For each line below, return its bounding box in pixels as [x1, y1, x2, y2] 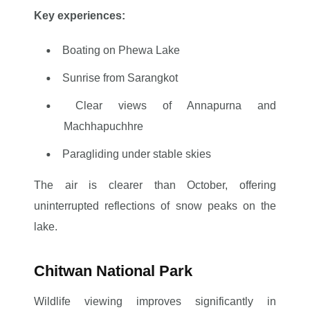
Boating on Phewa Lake [62, 44, 180, 56]
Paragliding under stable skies [62, 148, 211, 160]
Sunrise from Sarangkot [62, 72, 178, 84]
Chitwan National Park [34, 262, 193, 280]
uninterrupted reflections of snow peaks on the [34, 200, 276, 212]
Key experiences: [34, 10, 126, 21]
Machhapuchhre [63, 120, 143, 132]
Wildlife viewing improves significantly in [34, 295, 276, 307]
